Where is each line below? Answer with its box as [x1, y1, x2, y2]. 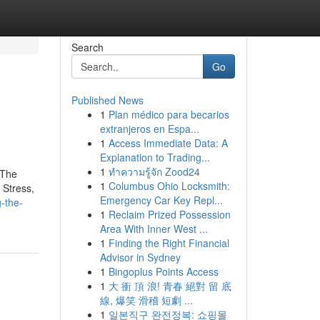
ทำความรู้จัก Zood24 [108, 164, 200, 179]
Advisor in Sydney [99, 250, 181, 264]
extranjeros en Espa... [99, 121, 199, 136]
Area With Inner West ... [99, 221, 208, 236]
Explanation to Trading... [99, 150, 210, 164]
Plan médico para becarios [108, 107, 229, 121]
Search [71, 40, 104, 54]
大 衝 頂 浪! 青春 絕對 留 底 [108, 279, 231, 293]
